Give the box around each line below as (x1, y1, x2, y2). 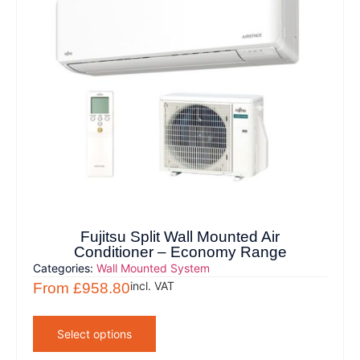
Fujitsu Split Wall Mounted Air (80, 228, 280, 246)
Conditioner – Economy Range (73, 243, 287, 261)
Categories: (33, 261, 97, 276)
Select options (57, 327, 133, 342)
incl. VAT (130, 279, 175, 293)
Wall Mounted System (96, 261, 211, 276)
